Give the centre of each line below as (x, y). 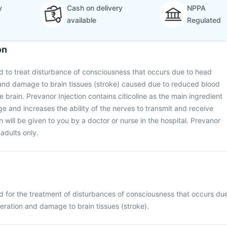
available (81, 20)
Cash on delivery (94, 8)
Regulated (204, 20)
